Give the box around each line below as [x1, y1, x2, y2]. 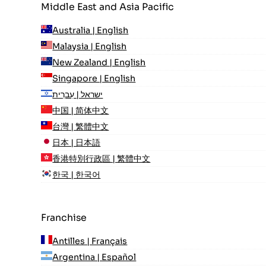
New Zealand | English [52, 56, 146, 68]
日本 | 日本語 [52, 137, 101, 148]
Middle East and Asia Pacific [41, 1, 175, 14]
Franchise [41, 211, 87, 224]
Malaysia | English [52, 40, 127, 52]
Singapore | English [52, 72, 136, 84]
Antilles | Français [52, 235, 128, 246]
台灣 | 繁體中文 [52, 121, 109, 132]
